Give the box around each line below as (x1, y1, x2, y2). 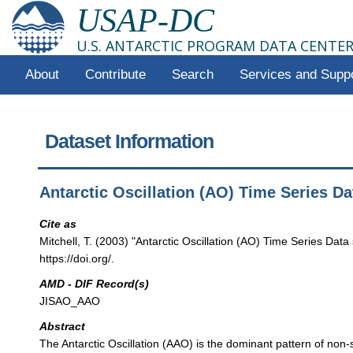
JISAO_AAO (39, 295, 101, 308)
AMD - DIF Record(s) (39, 277, 150, 291)
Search (171, 67, 214, 82)
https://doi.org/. (39, 251, 115, 265)
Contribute (84, 67, 146, 82)
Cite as (39, 217, 77, 230)
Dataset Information (45, 130, 214, 153)
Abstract (39, 320, 86, 333)
